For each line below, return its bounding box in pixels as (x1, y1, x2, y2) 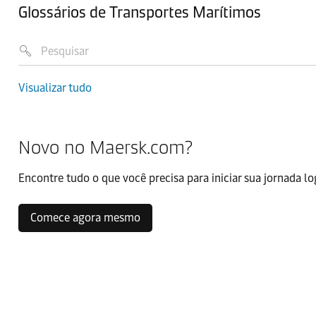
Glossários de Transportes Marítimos (18, 3, 261, 22)
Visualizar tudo (18, 81, 92, 95)
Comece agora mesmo (30, 211, 140, 224)
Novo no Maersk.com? (18, 136, 193, 159)
